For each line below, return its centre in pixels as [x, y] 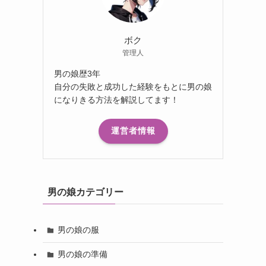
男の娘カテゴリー [85, 192]
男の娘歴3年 [77, 73]
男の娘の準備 [82, 254]
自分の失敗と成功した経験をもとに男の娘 [133, 86]
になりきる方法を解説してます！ [116, 99]
